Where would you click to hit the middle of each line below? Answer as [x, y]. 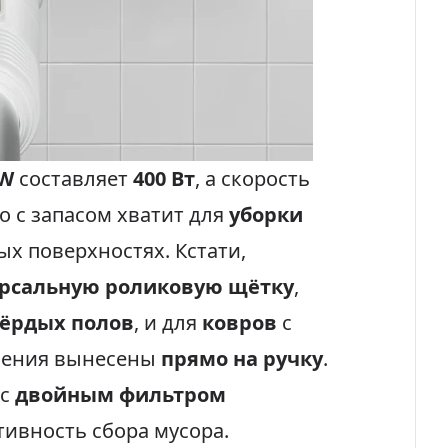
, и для [168, 322]
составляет [73, 178]
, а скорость [252, 178]
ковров [239, 322]
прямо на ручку [242, 358]
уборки [266, 214]
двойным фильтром [120, 394]
